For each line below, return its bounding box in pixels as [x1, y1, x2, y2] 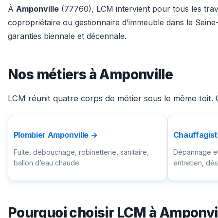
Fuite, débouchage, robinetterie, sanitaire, [13, 148, 149, 157]
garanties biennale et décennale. [8, 31, 127, 41]
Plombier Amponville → [13, 130, 98, 140]
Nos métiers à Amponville [8, 66, 173, 83]
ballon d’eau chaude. [13, 159, 81, 167]
